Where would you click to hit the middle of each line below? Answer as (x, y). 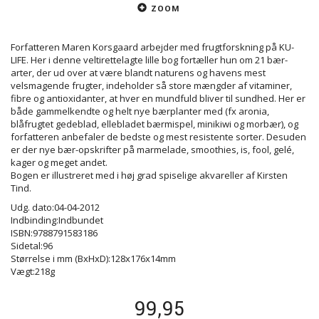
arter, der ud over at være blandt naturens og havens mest (138, 73)
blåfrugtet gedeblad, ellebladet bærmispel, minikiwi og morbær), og (155, 124)
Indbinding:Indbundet (57, 220)
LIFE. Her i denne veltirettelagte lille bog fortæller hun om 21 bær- (149, 60)
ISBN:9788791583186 (54, 233)
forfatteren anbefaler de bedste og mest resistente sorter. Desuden (158, 137)
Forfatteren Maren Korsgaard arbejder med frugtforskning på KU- (152, 47)
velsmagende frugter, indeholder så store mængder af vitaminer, (151, 86)
